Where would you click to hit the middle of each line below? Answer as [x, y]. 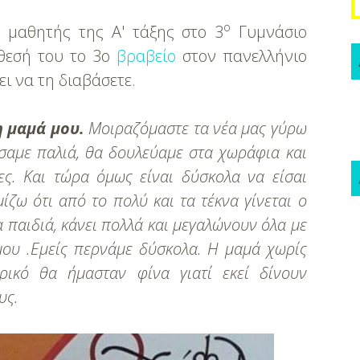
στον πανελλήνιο [241, 56]
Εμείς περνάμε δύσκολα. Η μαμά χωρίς [169, 249]
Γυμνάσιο [268, 32]
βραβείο [147, 56]
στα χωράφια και [248, 152]
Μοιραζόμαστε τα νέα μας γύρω [195, 128]
